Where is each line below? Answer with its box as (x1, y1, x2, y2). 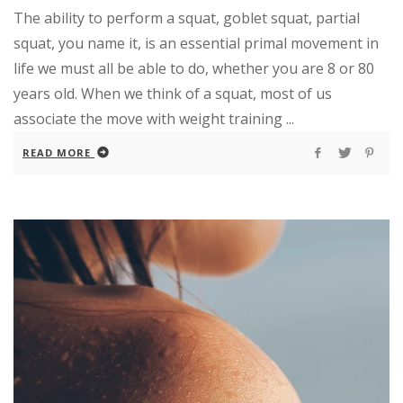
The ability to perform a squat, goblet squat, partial (13, 8, 360, 29)
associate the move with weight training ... (13, 109, 294, 130)
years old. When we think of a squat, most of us (13, 84, 332, 104)
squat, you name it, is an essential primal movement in (13, 33, 379, 54)
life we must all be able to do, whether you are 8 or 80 (13, 58, 374, 79)
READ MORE (22, 146, 91, 160)
